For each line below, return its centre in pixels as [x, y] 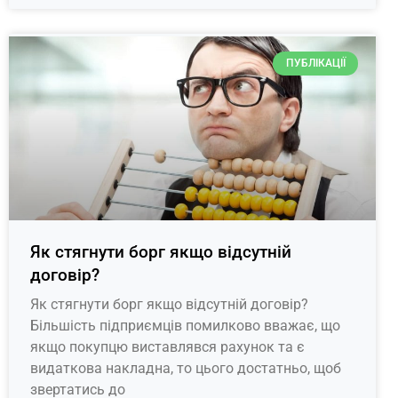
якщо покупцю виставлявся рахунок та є [167, 346]
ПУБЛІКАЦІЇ [315, 64]
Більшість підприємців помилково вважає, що [185, 325]
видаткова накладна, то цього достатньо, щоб [186, 368]
